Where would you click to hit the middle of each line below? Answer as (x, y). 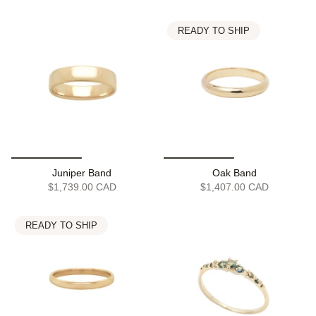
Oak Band (234, 173)
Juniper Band (82, 173)
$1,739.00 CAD (82, 187)
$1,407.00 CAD (234, 187)
